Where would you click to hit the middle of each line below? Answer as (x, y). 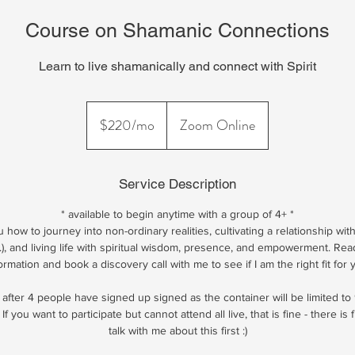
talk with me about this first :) (177, 330)
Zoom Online (218, 125)
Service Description (177, 184)
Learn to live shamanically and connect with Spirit (177, 66)
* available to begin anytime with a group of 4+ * (177, 214)
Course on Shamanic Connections (177, 31)
